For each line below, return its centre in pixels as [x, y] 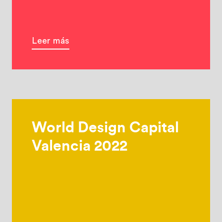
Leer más [51, 41]
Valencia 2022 [80, 146]
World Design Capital [105, 128]
